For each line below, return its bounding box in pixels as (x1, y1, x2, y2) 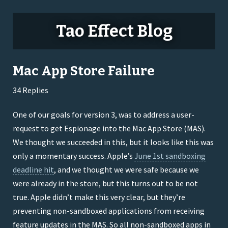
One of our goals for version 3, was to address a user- (13, 109, 194, 120)
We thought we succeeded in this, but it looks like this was (13, 137, 214, 147)
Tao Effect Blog (55, 21, 173, 41)
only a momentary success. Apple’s (13, 151, 134, 161)
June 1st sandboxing (134, 151, 206, 161)
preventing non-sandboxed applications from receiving (13, 206, 205, 216)
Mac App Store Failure (13, 63, 155, 79)
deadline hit (13, 164, 54, 175)
